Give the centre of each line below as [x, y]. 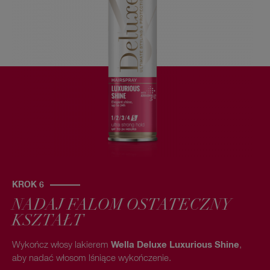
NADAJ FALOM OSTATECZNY [122, 206]
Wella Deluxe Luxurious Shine [175, 245]
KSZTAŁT [48, 222]
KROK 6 [28, 185]
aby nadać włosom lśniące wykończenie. [92, 258]
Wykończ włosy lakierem [61, 245]
